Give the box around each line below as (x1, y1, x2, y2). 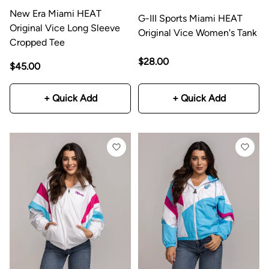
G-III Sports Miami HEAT (138, 12, 243, 24)
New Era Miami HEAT (10, 7, 101, 19)
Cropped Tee (10, 36, 65, 48)
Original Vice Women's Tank (138, 26, 257, 38)
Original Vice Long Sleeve (10, 22, 120, 34)
